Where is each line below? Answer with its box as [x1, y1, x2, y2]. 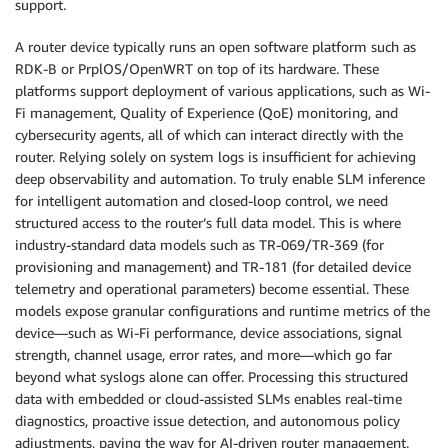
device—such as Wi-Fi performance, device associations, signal [15, 323, 402, 341]
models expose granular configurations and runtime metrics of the [15, 301, 430, 319]
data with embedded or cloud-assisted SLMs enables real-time [15, 389, 402, 407]
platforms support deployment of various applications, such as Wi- [15, 81, 430, 99]
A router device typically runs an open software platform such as [15, 37, 416, 55]
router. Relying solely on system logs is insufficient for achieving [15, 147, 416, 165]
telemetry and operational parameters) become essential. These [15, 279, 409, 297]
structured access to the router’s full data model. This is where [15, 213, 401, 231]
